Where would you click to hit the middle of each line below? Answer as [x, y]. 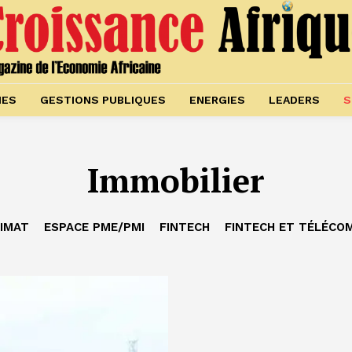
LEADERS [294, 100]
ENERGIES [217, 100]
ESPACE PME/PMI [94, 227]
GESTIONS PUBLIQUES [103, 100]
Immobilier [176, 180]
